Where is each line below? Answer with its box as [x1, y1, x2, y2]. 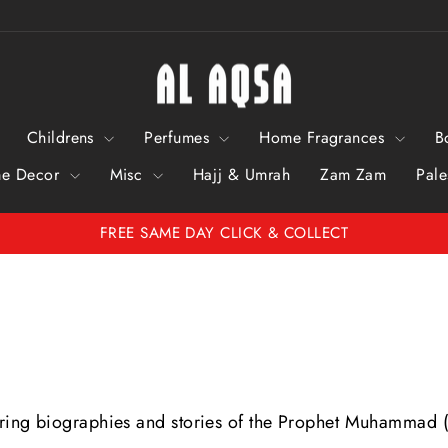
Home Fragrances [259, 125, 390, 149]
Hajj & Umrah [192, 162, 291, 186]
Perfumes [144, 125, 215, 149]
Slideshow [222, 270, 303, 296]
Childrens [26, 125, 100, 149]
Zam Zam [320, 162, 387, 186]
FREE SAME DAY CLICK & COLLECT [99, 222, 349, 244]
